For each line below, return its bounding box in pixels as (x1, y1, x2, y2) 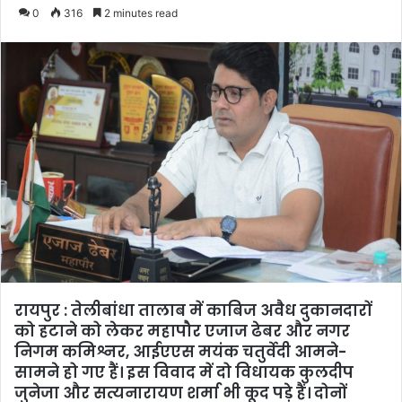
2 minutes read (101, 5, 178, 20)
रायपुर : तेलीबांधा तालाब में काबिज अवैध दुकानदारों (14, 300, 371, 322)
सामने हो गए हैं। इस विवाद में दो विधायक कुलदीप (14, 362, 354, 384)
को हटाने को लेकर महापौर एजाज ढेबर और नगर (14, 320, 350, 343)
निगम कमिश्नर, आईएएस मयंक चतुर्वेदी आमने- (14, 341, 346, 363)
